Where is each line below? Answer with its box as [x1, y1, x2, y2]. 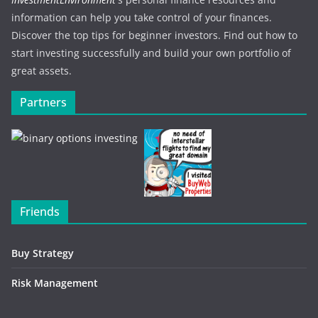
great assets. [11, 64, 72, 78]
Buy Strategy [11, 246, 74, 261]
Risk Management [11, 276, 98, 290]
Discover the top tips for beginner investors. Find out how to [11, 28, 297, 43]
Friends [20, 204, 60, 220]
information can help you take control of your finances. [11, 11, 272, 25]
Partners [20, 94, 67, 111]
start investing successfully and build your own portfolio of [11, 46, 291, 60]
